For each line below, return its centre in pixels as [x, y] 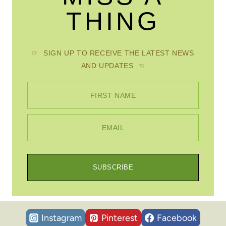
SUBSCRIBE [113, 167]
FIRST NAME [113, 95]
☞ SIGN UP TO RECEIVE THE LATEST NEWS [113, 53]
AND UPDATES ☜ [113, 66]
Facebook [177, 218]
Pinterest [119, 218]
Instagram [62, 218]
